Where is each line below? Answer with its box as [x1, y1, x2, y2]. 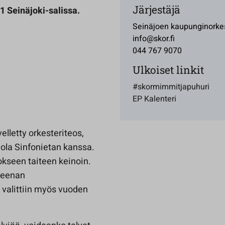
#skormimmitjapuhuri [133, 81, 209, 93]
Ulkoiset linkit [133, 63, 204, 77]
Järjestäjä [133, 3, 180, 17]
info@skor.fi [133, 33, 175, 45]
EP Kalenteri [133, 93, 176, 105]
